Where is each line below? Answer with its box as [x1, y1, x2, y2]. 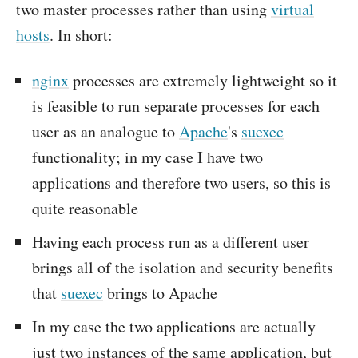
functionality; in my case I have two [32, 146, 263, 168]
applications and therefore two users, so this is [32, 172, 331, 193]
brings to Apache [103, 282, 217, 304]
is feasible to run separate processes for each [32, 95, 320, 117]
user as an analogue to [32, 121, 179, 142]
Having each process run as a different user [32, 231, 309, 253]
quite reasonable [32, 197, 138, 219]
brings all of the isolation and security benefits [32, 257, 333, 278]
